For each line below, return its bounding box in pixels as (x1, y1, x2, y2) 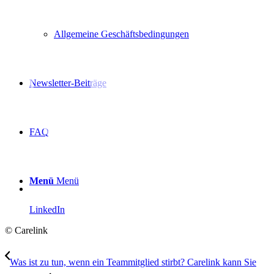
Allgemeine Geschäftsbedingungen (54, 28, 189, 39)
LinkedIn (29, 204, 65, 215)
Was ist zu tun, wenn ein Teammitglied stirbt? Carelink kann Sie (10, 256, 256, 267)
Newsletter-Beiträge (29, 77, 106, 88)
